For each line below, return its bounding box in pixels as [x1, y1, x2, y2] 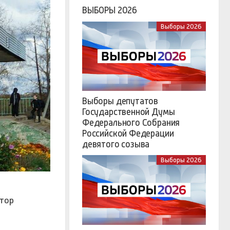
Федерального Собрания [82, 118, 180, 128]
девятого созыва [82, 139, 150, 150]
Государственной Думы [82, 107, 175, 118]
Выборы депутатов [82, 96, 159, 107]
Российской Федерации [82, 128, 174, 139]
